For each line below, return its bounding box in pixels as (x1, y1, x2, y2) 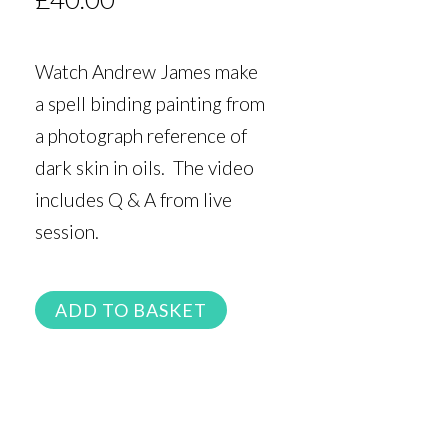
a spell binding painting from (34, 92, 265, 116)
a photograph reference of (34, 124, 247, 148)
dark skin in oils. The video (34, 156, 254, 180)
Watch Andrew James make (34, 60, 258, 84)
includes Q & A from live (34, 188, 232, 212)
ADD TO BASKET (54, 298, 207, 321)
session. (34, 220, 99, 244)
